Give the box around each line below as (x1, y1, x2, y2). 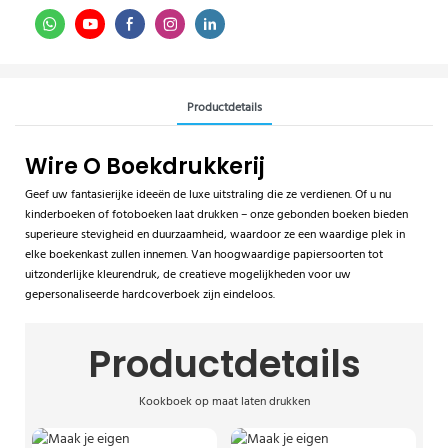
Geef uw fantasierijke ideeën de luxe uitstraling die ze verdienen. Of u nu (25, 185, 391, 206)
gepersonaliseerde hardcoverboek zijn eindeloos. (25, 285, 275, 306)
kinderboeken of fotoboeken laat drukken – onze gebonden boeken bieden (25, 205, 408, 226)
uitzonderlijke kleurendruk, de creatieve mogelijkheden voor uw (25, 265, 351, 286)
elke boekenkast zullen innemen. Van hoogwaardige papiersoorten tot (25, 245, 383, 266)
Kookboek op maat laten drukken (138, 392, 310, 413)
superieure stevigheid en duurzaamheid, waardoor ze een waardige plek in (25, 225, 405, 246)
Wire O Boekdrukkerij (25, 150, 265, 182)
